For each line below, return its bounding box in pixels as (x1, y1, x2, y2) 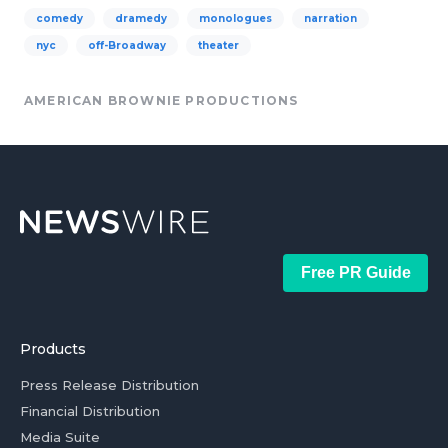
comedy (36, 12, 83, 25)
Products (20, 340, 86, 358)
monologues (199, 12, 272, 25)
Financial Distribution (20, 403, 160, 419)
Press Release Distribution (20, 377, 199, 393)
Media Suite (20, 429, 100, 445)
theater (198, 39, 239, 52)
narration (304, 12, 357, 25)
